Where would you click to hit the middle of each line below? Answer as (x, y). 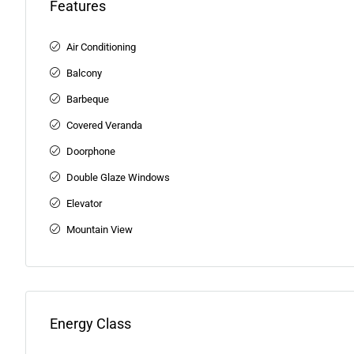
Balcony (84, 73)
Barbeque (88, 100)
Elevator (84, 204)
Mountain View (100, 230)
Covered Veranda (104, 126)
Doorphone (91, 152)
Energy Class (90, 324)
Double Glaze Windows (118, 178)
